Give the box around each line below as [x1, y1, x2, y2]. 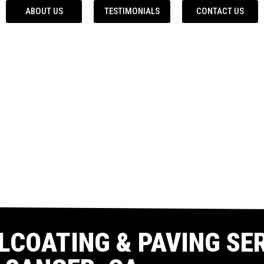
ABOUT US [25, 6, 63, 16]
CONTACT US [196, 6, 244, 16]
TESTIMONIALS [104, 6, 160, 16]
